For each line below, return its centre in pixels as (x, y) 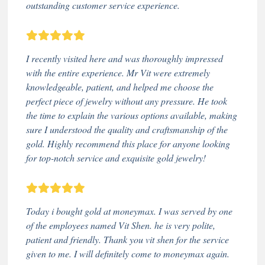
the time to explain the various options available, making (132, 115)
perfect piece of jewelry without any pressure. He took (127, 101)
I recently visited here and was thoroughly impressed (125, 58)
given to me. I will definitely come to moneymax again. (128, 253)
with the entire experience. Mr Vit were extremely (118, 72)
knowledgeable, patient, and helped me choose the (120, 86)
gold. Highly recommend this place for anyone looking (128, 143)
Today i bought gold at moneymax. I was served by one (129, 211)
